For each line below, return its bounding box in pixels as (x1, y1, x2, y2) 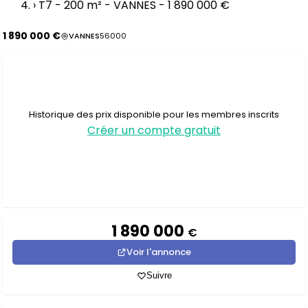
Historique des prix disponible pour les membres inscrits (29, 107, 279, 121)
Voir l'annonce (126, 245, 191, 258)
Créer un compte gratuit (87, 122, 221, 138)
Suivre (146, 270, 172, 280)
